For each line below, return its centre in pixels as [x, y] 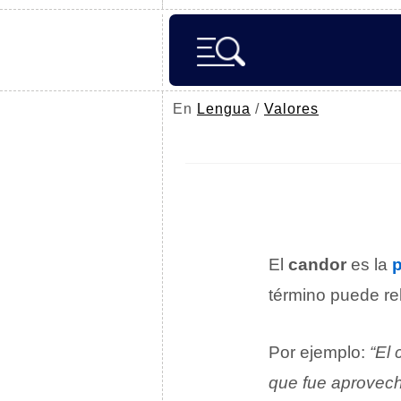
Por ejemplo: [319, 352]
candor [317, 264]
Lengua [224, 109]
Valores [291, 109]
